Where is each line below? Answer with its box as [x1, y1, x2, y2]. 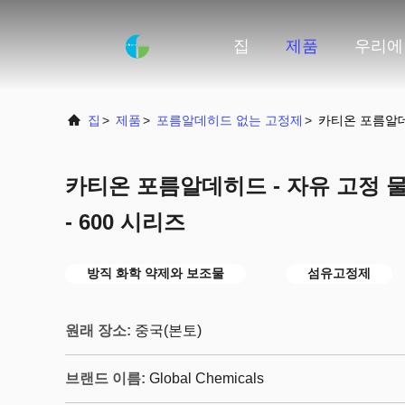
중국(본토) [135, 323, 202, 338]
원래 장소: [65, 323, 131, 338]
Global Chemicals [149, 371, 264, 386]
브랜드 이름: [65, 371, 146, 386]
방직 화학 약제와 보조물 [87, 266, 224, 280]
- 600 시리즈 [65, 210, 185, 234]
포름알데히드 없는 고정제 [156, 113, 303, 127]
